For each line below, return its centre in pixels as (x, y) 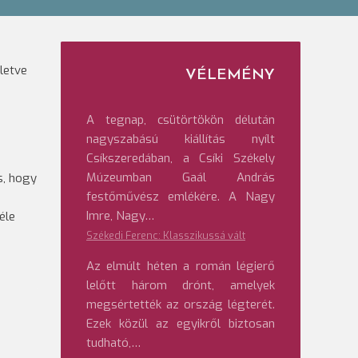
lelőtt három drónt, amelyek (181, 285)
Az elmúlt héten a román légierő (181, 266)
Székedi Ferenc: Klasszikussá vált (166, 235)
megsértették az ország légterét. (181, 304)
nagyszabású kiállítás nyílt (181, 139)
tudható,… (113, 343)
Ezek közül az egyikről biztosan (181, 324)
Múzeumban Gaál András (181, 177)
